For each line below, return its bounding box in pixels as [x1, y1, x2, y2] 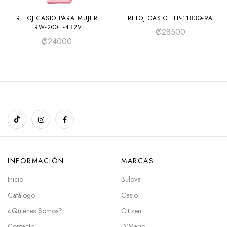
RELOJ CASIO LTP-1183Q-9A [128, 14, 213, 23]
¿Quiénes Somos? [8, 206, 62, 216]
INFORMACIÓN [8, 156, 64, 166]
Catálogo [8, 190, 35, 201]
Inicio [8, 174, 23, 185]
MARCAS [121, 156, 154, 166]
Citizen [121, 206, 141, 216]
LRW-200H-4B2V [31, 23, 82, 32]
